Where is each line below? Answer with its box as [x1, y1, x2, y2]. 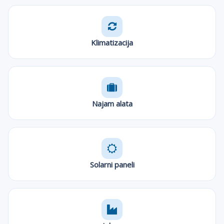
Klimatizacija [91, 37, 133, 47]
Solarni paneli [89, 159, 134, 169]
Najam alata [91, 98, 132, 108]
